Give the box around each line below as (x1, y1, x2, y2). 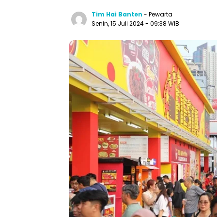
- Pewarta (144, 10, 172, 19)
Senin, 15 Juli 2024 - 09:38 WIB (92, 19, 179, 28)
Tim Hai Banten (92, 10, 142, 19)
